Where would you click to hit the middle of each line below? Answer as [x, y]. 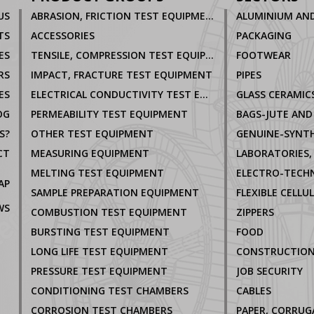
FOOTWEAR [263, 55]
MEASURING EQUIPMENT [90, 153]
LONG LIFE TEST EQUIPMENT [100, 252]
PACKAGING [264, 36]
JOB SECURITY [269, 271]
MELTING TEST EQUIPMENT [97, 173]
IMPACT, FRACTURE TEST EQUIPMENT [122, 75]
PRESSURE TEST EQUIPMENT [99, 271]
